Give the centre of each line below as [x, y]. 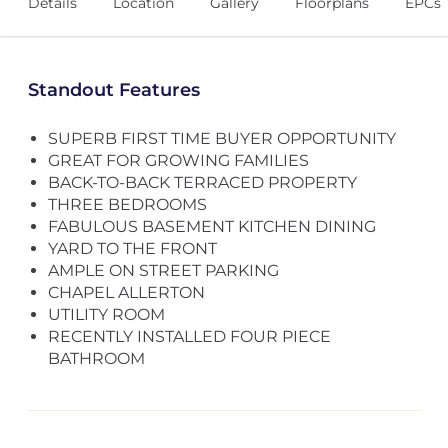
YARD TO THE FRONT [132, 248]
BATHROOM [96, 358]
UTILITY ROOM [106, 314]
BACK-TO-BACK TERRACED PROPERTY [202, 182]
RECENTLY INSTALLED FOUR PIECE [189, 336]
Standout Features [113, 90]
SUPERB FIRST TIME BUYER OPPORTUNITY [221, 138]
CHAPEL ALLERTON [126, 292]
